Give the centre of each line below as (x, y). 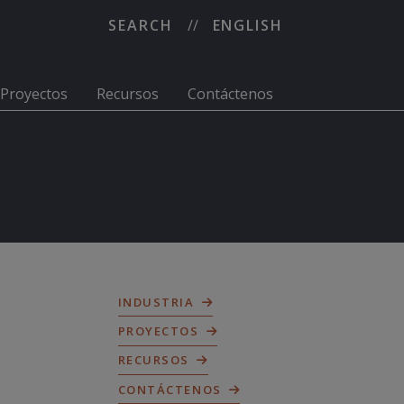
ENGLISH (248, 25)
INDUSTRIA (156, 302)
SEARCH (141, 25)
